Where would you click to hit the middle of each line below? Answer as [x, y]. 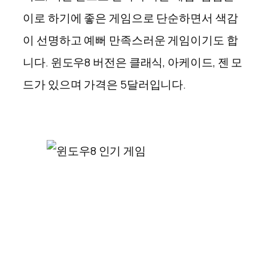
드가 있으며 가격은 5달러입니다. [105, 84]
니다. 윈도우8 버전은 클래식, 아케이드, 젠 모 [133, 62]
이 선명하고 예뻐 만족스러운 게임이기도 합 [130, 40]
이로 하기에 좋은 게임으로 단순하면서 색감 [130, 18]
